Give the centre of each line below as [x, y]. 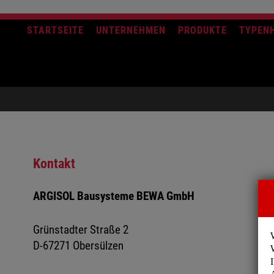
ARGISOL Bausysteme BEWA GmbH [113, 196]
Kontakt [54, 164]
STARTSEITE [55, 31]
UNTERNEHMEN [131, 31]
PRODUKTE [202, 31]
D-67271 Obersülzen [78, 245]
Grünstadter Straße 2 [80, 229]
